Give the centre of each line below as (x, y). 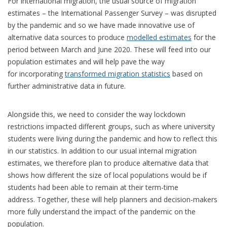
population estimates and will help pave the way (86, 61)
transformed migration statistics (118, 73)
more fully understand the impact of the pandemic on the (102, 211)
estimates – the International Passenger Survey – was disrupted (112, 13)
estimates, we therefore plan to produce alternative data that (108, 163)
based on (186, 73)
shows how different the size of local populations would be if (107, 175)
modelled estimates (159, 37)
